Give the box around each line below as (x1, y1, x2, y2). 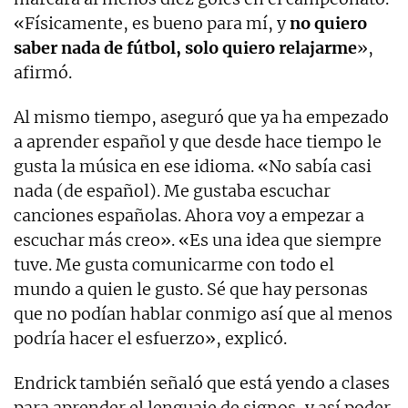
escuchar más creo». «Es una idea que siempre (14, 229, 382, 250)
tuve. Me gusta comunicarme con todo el (14, 253, 334, 275)
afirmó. (14, 61, 72, 83)
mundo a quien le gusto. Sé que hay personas (14, 278, 368, 300)
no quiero (290, 12, 367, 34)
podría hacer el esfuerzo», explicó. (14, 327, 287, 349)
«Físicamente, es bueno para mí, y (14, 12, 290, 34)
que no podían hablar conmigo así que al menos (14, 302, 393, 324)
